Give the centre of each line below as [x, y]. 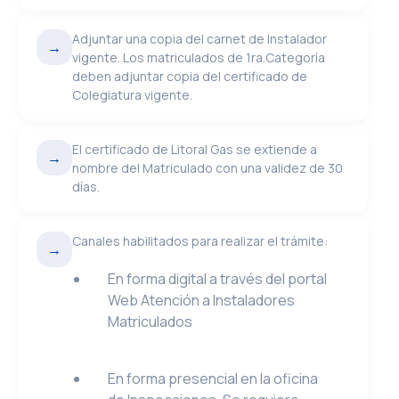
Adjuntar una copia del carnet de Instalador [200, 39]
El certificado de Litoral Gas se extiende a [195, 149]
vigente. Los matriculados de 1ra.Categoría [199, 57]
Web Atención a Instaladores [202, 300]
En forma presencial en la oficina [213, 379]
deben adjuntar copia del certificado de [190, 76]
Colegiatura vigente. [133, 95]
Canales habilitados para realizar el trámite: [200, 241]
